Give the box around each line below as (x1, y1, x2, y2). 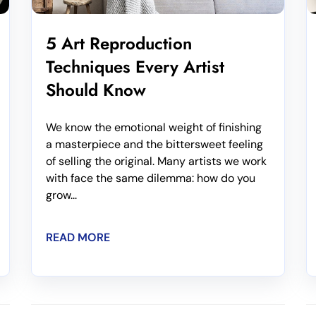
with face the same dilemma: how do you (46, 170, 255, 186)
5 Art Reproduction (46, 30, 192, 56)
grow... (46, 187, 77, 202)
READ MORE (46, 229, 110, 245)
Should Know (46, 77, 146, 102)
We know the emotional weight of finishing (46, 119, 262, 135)
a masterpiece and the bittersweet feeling (46, 136, 263, 152)
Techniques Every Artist (46, 54, 224, 79)
